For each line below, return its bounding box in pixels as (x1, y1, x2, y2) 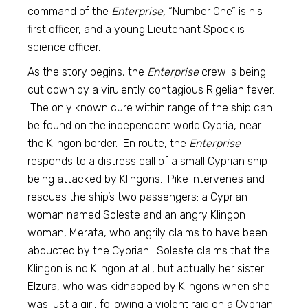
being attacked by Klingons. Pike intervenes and (27, 173, 265, 186)
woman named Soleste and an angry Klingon (27, 208, 246, 221)
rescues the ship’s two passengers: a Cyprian (27, 190, 248, 203)
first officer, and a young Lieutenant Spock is (27, 23, 245, 36)
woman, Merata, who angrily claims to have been (27, 226, 268, 239)
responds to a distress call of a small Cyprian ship (27, 155, 268, 168)
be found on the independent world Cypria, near (27, 119, 262, 132)
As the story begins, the (27, 65, 148, 78)
